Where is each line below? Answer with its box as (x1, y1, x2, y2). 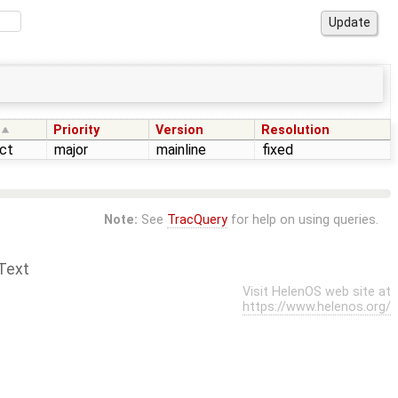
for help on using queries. (227, 211, 378, 227)
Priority (53, 122, 100, 138)
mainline (156, 140, 206, 158)
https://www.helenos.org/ (243, 298, 391, 314)
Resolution (261, 122, 330, 138)
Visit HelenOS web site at (243, 283, 391, 299)
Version (155, 122, 204, 138)
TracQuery (166, 211, 227, 227)
